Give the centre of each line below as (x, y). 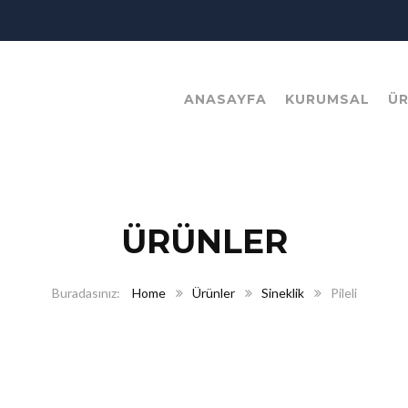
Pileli (343, 293)
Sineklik (282, 293)
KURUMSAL (327, 100)
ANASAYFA (225, 100)
